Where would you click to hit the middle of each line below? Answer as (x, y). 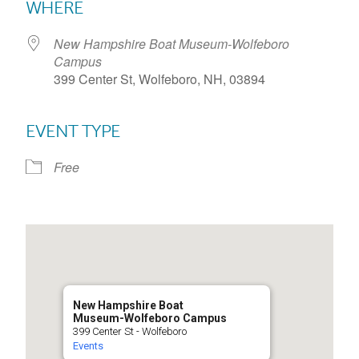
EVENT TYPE (73, 131)
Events (88, 345)
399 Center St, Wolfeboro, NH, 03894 (159, 79)
